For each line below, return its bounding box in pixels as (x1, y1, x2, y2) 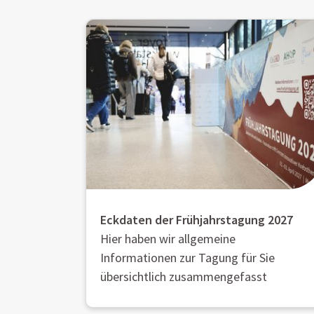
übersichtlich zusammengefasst (100, 268, 267, 285)
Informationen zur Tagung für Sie (100, 249, 275, 266)
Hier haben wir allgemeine (100, 230, 235, 247)
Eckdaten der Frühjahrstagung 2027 (100, 211, 293, 228)
